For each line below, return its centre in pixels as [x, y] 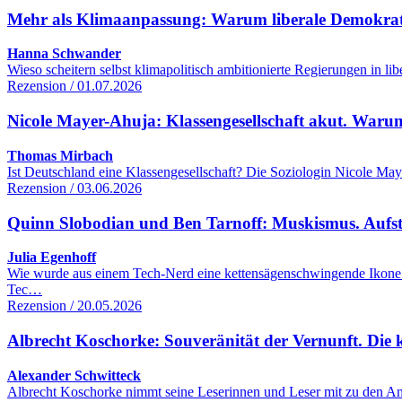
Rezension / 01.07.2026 [74, 86]
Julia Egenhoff [52, 258]
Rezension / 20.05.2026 [74, 306]
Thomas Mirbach [60, 155]
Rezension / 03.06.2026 [74, 188]
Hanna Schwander [64, 54]
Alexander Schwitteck [74, 375]
